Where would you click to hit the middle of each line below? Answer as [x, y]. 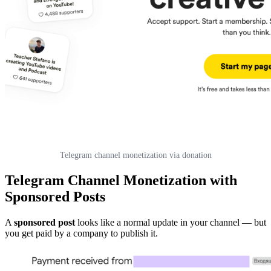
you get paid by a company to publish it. [81, 233]
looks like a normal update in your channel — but [171, 222]
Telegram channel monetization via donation [135, 155]
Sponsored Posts [55, 196]
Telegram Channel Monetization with [121, 180]
